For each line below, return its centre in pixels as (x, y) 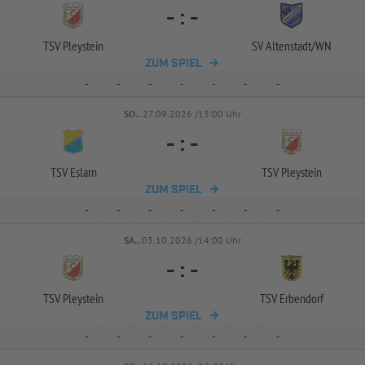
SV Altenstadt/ (284, 46)
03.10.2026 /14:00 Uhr (191, 240)
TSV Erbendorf (292, 298)
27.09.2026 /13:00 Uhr (192, 114)
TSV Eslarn (73, 172)
